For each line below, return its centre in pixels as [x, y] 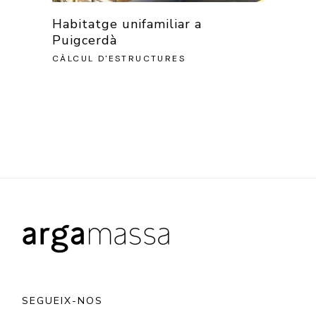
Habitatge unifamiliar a [127, 24]
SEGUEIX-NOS [63, 301]
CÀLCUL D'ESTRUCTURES [119, 59]
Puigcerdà [85, 41]
